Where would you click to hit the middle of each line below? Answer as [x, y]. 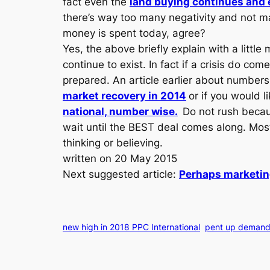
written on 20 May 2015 [120, 159]
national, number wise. [120, 111]
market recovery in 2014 [124, 96]
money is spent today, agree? [134, 33]
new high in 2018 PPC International [131, 227]
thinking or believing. [113, 143]
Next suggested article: [121, 174]
